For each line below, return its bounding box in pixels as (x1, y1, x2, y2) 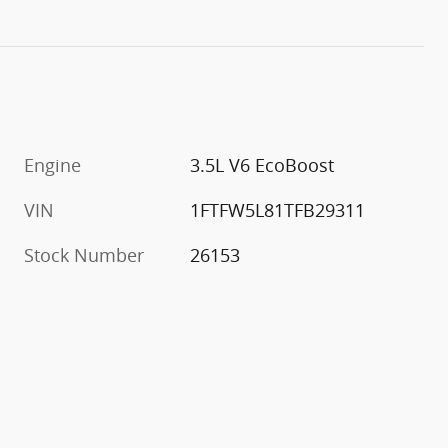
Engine (24, 152, 81, 177)
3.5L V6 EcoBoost (190, 152, 335, 177)
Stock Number (24, 242, 144, 267)
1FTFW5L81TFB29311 (190, 197, 366, 222)
